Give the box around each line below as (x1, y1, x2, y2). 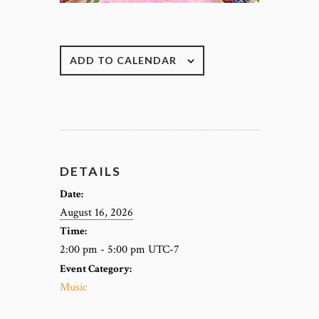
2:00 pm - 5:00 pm (60, 241, 148, 256)
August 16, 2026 (60, 204, 133, 219)
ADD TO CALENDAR (70, 53, 177, 66)
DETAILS (60, 162, 121, 179)
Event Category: (60, 261, 132, 276)
